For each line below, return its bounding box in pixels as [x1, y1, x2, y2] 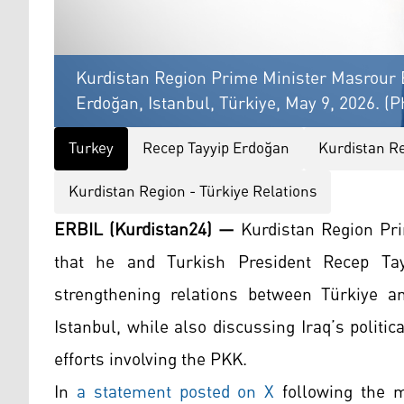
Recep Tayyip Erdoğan [142, 133, 289, 164]
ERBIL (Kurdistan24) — [54, 212, 234, 247]
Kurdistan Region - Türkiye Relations [69, 176, 317, 207]
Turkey [69, 133, 114, 164]
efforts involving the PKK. [54, 342, 247, 377]
